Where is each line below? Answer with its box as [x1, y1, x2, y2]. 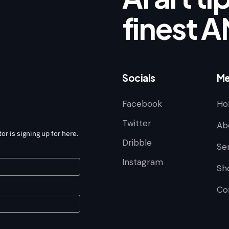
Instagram [122, 156, 163, 168]
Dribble [122, 137, 152, 149]
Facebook [122, 98, 162, 110]
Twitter [122, 118, 151, 129]
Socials [122, 72, 155, 84]
